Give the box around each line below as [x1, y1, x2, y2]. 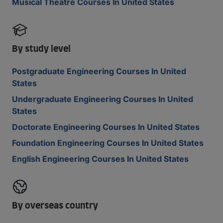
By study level [12, 45, 71, 54]
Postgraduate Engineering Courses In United [12, 66, 186, 76]
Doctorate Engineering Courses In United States [12, 122, 200, 132]
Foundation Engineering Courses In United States [12, 138, 204, 148]
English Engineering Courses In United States [12, 154, 189, 164]
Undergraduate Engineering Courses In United [12, 94, 193, 104]
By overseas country [12, 202, 98, 211]
